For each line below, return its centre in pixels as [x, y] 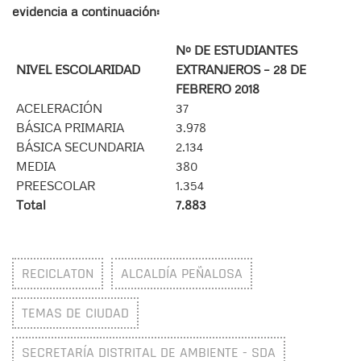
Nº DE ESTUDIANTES [236, 50]
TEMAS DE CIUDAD [75, 313]
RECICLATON [58, 273]
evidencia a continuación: [86, 11]
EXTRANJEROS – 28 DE [241, 69]
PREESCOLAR [55, 185]
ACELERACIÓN [59, 108]
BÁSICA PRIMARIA [70, 127]
